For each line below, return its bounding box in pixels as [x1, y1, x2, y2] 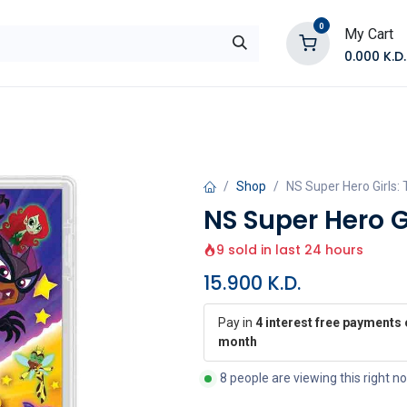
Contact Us [230, 102, 314, 123]
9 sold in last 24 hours [216, 241, 363, 259]
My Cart [343, 25, 393, 43]
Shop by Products [53, 102, 184, 123]
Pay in [218, 315, 255, 330]
